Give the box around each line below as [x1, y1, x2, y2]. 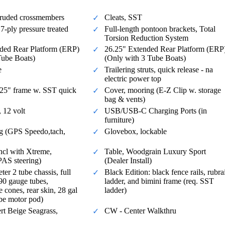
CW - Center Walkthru [104, 206, 176, 215]
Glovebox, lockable [104, 127, 167, 136]
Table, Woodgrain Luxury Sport [104, 147, 206, 156]
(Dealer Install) [104, 156, 152, 165]
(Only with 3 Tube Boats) [104, 54, 186, 63]
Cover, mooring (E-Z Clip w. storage [104, 86, 221, 95]
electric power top [104, 74, 161, 83]
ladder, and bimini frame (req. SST [104, 177, 214, 186]
